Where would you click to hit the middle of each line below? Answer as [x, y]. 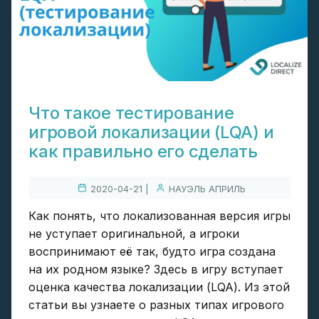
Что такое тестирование [131, 113]
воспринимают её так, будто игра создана [152, 252]
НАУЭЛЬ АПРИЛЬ [207, 189]
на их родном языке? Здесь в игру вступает [156, 270]
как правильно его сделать [143, 152]
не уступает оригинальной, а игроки [134, 234]
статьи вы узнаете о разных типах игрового [156, 305]
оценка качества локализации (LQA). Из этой [159, 287]
